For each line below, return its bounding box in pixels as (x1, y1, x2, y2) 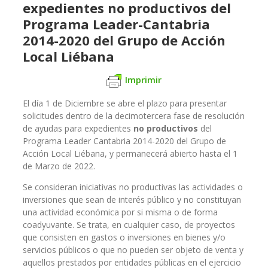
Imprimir (125, 74, 162, 86)
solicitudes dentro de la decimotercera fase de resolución (23, 109, 245, 121)
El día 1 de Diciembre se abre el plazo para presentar (23, 97, 227, 109)
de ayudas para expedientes (23, 122, 133, 134)
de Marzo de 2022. (23, 160, 95, 172)
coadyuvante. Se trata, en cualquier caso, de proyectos (23, 218, 235, 230)
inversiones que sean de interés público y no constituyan (23, 193, 241, 205)
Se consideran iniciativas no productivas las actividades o (23, 181, 243, 193)
